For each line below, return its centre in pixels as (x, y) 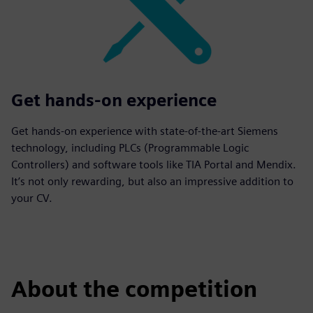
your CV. (32, 198)
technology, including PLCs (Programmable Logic (130, 147)
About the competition (134, 289)
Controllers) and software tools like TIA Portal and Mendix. (154, 164)
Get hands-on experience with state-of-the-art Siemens (145, 131)
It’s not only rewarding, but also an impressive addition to (152, 181)
